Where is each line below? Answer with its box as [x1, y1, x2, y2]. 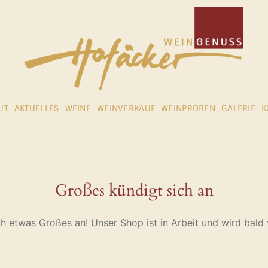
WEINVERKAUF [96, 103, 156, 114]
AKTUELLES [14, 103, 59, 114]
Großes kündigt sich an [54, 179, 214, 202]
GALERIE [221, 103, 256, 114]
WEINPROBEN [161, 103, 216, 114]
